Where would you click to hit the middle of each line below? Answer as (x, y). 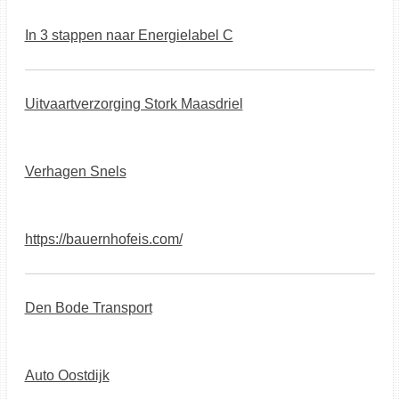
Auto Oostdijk (67, 375)
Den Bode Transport (88, 308)
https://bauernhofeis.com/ (103, 239)
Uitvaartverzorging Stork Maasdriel (134, 104)
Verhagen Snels (75, 171)
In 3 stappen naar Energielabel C (129, 35)
